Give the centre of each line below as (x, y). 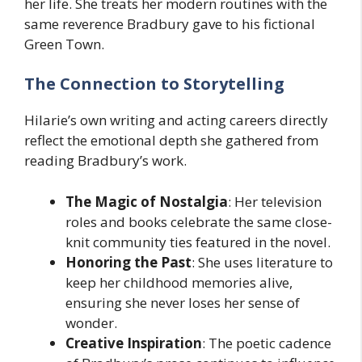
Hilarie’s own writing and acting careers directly (176, 120)
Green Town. (64, 44)
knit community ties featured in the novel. (198, 242)
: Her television (275, 201)
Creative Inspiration (134, 343)
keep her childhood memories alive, (179, 282)
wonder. (91, 322)
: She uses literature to (262, 262)
